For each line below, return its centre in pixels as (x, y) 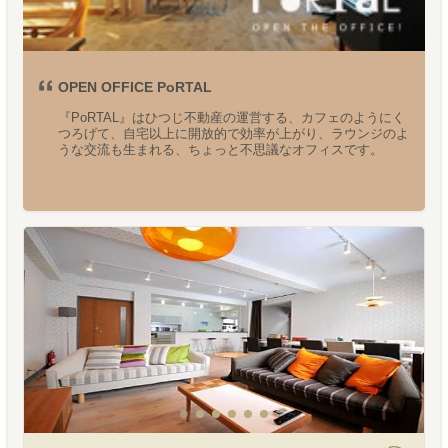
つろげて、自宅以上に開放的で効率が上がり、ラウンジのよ (233, 134)
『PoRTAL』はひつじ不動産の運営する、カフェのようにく (231, 118)
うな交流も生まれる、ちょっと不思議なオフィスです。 (220, 150)
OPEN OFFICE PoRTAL (135, 87)
